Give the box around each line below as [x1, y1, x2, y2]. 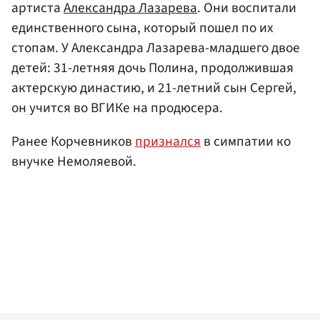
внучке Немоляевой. [11, 151, 136, 171]
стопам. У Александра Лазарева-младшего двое [11, 37, 300, 58]
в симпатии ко [201, 131, 291, 151]
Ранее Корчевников [11, 131, 135, 151]
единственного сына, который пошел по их [11, 17, 274, 38]
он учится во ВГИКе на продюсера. [11, 97, 223, 118]
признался [135, 131, 201, 151]
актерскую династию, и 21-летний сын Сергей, [11, 77, 296, 98]
